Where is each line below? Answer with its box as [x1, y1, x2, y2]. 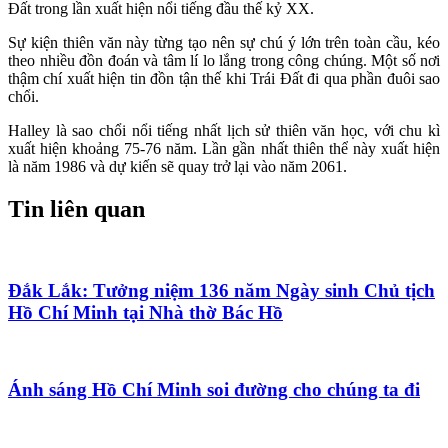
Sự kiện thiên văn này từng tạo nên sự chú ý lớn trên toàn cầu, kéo [8, 34, 440, 52]
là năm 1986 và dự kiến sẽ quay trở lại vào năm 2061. [8, 158, 347, 176]
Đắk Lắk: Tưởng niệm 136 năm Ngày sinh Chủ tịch [8, 279, 435, 301]
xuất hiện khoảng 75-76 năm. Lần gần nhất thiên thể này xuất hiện [8, 140, 440, 158]
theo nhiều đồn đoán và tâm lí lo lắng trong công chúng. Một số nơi [8, 52, 440, 70]
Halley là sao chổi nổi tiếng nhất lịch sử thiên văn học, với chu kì [8, 122, 440, 140]
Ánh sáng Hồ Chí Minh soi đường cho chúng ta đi [8, 379, 420, 401]
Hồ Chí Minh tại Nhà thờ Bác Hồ [8, 301, 283, 323]
